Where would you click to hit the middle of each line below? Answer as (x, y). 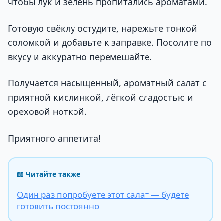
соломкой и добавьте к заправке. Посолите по (110, 42)
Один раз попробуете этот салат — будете (103, 194)
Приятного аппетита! (54, 138)
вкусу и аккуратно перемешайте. (80, 56)
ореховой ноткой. (47, 112)
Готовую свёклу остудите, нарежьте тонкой (103, 28)
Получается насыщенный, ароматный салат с (107, 83)
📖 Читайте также (49, 174)
